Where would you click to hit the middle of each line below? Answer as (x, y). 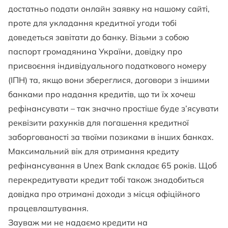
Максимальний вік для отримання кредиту (94, 151)
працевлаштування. (48, 208)
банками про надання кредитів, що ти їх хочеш (102, 94)
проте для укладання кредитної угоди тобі (92, 23)
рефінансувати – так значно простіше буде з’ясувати (113, 109)
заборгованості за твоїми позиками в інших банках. (111, 137)
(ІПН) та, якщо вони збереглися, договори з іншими (109, 80)
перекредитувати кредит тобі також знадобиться (106, 180)
